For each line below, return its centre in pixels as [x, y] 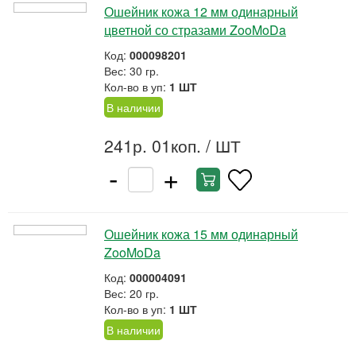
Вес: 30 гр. [132, 71]
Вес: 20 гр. [132, 293]
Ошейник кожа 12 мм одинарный [201, 12]
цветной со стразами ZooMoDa [195, 30]
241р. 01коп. [153, 145]
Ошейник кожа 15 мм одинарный [201, 234]
